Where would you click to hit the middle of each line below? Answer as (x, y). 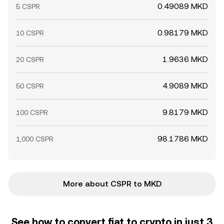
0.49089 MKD (183, 6)
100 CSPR (32, 112)
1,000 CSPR (35, 139)
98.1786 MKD (183, 139)
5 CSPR (28, 6)
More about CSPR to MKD (112, 184)
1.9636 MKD (185, 59)
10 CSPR (30, 33)
